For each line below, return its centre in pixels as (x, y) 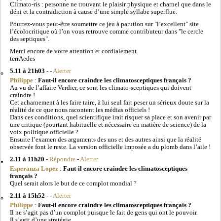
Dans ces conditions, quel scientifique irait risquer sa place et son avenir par (110, 117)
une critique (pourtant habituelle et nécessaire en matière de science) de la (108, 125)
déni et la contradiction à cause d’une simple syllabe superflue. (93, 12)
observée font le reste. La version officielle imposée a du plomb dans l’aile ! (110, 147)
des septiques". (30, 39)
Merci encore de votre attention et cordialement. (74, 51)
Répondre (62, 159)
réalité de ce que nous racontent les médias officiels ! (80, 110)
